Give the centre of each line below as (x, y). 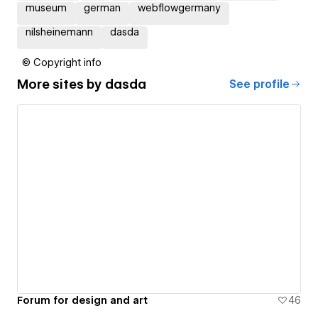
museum (46, 7)
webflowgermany (179, 7)
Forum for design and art (82, 301)
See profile (259, 84)
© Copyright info (62, 62)
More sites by (61, 84)
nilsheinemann (59, 32)
